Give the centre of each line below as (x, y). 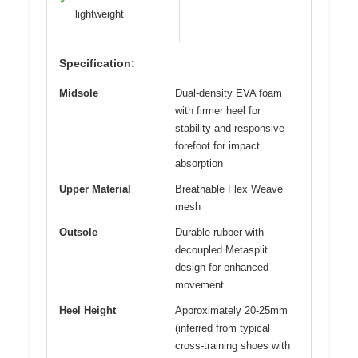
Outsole (78, 232)
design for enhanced (222, 267)
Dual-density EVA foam (229, 93)
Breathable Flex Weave (229, 189)
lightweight (99, 14)
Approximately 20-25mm (231, 310)
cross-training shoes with (233, 345)
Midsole (79, 93)
